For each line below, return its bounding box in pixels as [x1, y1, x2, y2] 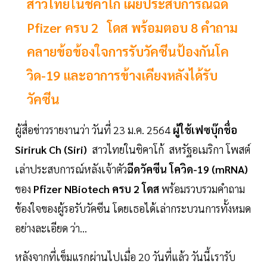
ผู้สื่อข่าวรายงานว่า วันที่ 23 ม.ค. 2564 [15, 123, 173, 137]
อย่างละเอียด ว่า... [15, 221, 87, 235]
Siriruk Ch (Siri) [15, 142, 89, 157]
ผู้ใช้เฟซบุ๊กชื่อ [173, 123, 237, 137]
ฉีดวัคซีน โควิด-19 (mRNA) [127, 162, 248, 176]
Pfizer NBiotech [31, 182, 110, 196]
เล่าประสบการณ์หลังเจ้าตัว [15, 162, 127, 176]
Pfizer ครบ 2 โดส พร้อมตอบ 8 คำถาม [27, 19, 238, 36]
